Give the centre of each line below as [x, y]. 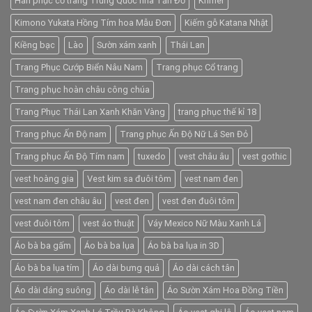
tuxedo [152, 156]
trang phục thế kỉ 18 [217, 111]
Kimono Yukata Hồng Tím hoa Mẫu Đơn [93, 22]
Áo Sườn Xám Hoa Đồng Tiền [225, 290]
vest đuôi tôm [42, 223]
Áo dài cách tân [204, 267]
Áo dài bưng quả [126, 267]
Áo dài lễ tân [129, 290]
